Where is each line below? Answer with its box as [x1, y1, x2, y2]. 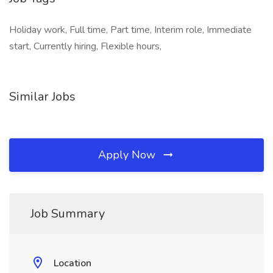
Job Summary [30, 205, 105, 222]
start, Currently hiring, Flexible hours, [9, 40, 161, 53]
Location [54, 257, 91, 270]
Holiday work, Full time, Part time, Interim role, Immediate [9, 23, 252, 37]
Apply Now [98, 147, 158, 162]
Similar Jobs [9, 88, 76, 105]
